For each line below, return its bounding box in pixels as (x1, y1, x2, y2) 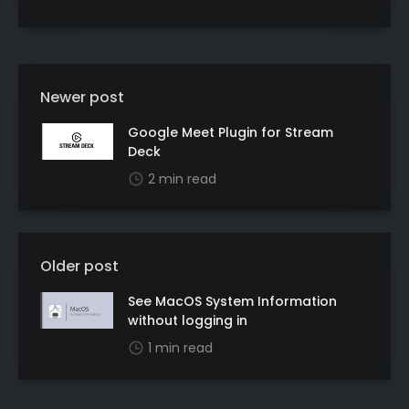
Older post (40, 255, 119, 277)
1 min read (148, 338, 213, 357)
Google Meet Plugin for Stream (128, 122, 333, 142)
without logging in (128, 310, 247, 330)
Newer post (40, 86, 124, 108)
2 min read (148, 169, 216, 188)
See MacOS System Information (128, 291, 337, 310)
